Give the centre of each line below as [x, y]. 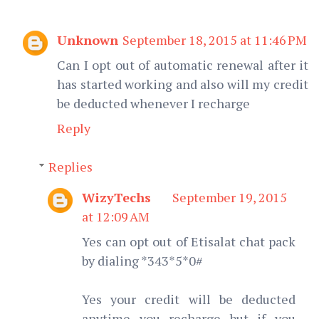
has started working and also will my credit [183, 84]
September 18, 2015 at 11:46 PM [215, 40]
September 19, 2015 [230, 197]
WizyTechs [116, 197]
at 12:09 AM [116, 216]
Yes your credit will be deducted [189, 299]
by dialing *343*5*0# [142, 260]
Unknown [88, 40]
